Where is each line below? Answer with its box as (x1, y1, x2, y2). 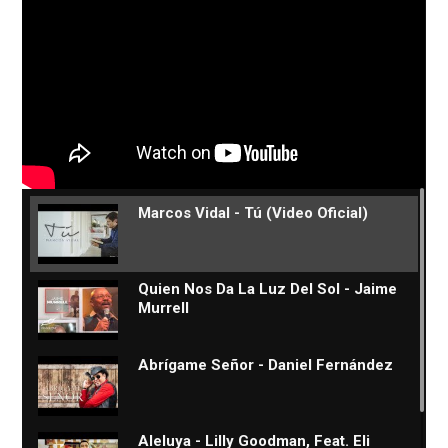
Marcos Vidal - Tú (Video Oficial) (138, 204, 369, 223)
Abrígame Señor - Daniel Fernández (138, 356, 394, 375)
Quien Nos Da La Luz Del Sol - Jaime (138, 280, 398, 299)
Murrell (138, 299, 190, 318)
